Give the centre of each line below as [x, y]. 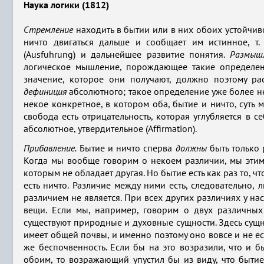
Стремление [49, 31]
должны [191, 149]
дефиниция [45, 93]
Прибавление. [50, 149]
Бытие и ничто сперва [126, 149]
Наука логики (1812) [67, 6]
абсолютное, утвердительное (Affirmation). [110, 130]
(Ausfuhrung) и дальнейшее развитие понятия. [127, 55]
